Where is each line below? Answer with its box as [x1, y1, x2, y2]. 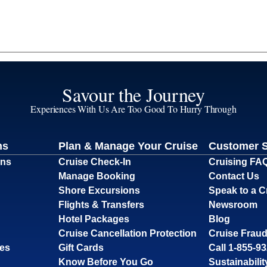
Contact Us [209, 170, 260, 181]
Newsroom [209, 199, 258, 210]
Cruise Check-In [58, 156, 131, 167]
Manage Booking [58, 170, 135, 181]
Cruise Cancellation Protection [58, 228, 197, 238]
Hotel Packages [58, 213, 129, 224]
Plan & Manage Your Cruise [58, 139, 198, 152]
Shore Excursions [58, 185, 140, 195]
